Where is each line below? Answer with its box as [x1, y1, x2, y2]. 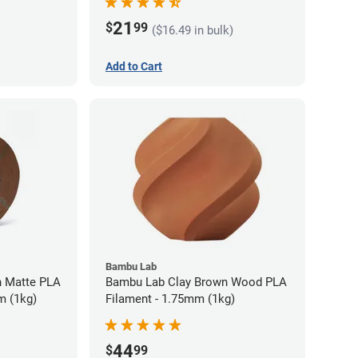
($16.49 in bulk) [152, 23, 233, 38]
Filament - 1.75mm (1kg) [105, 291, 235, 306]
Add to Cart [105, 59, 162, 73]
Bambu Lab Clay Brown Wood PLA [105, 274, 287, 289]
